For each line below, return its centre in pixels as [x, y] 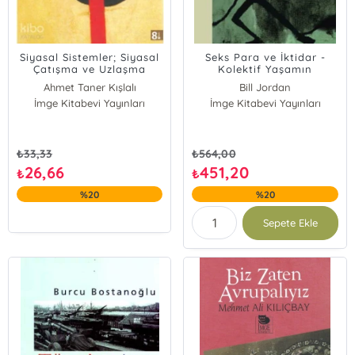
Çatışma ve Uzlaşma [90, 69]
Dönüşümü [265, 81]
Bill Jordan [265, 87]
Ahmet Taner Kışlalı [90, 87]
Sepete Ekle [290, 223]
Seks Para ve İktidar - [265, 57]
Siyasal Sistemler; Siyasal [90, 57]
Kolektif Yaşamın [265, 69]
